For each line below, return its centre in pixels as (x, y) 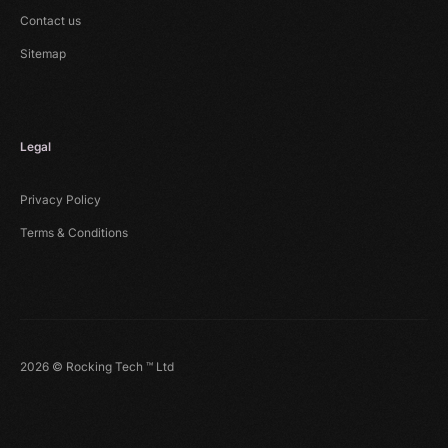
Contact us (50, 20)
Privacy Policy (60, 199)
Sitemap (43, 53)
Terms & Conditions (74, 232)
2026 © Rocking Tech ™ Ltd (97, 366)
